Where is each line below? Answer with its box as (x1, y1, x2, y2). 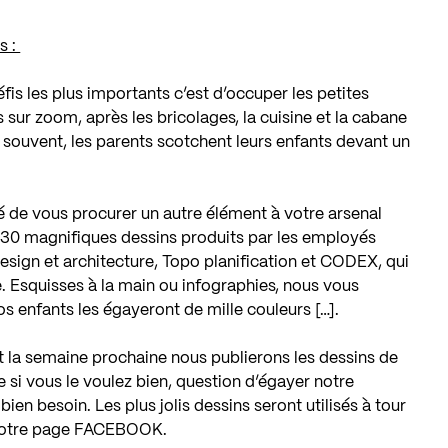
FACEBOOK (74, 422, 164, 438)
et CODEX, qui (297, 254, 410, 270)
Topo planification (162, 254, 298, 270)
